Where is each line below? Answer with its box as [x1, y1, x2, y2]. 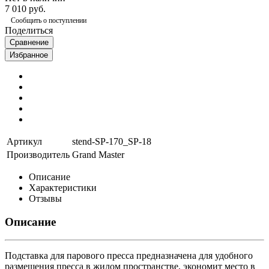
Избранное [10, 50, 48, 59]
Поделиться [5, 25, 53, 35]
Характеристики [29, 182, 97, 193]
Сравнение [10, 37, 49, 47]
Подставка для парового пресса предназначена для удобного [5, 250, 253, 261]
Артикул [7, 136, 42, 147]
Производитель [7, 149, 70, 160]
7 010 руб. [5, 3, 46, 14]
